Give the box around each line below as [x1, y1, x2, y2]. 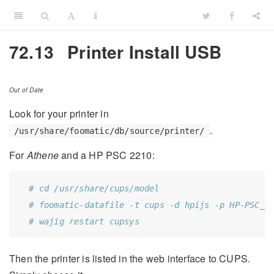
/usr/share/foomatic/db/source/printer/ [14, 126, 205, 136]
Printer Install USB [62, 39, 221, 64]
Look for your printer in [9, 106, 109, 121]
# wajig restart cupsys [29, 216, 139, 226]
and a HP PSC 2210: [59, 147, 155, 162]
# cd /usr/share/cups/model [29, 183, 160, 193]
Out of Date [9, 86, 44, 95]
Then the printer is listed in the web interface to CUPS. [9, 251, 251, 265]
